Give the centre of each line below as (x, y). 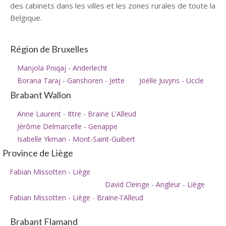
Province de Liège (38, 153)
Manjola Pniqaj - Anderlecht (62, 68)
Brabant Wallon (41, 95)
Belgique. (26, 18)
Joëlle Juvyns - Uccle (172, 81)
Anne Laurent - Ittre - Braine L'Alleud (77, 114)
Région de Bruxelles (49, 49)
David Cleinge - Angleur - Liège (155, 185)
